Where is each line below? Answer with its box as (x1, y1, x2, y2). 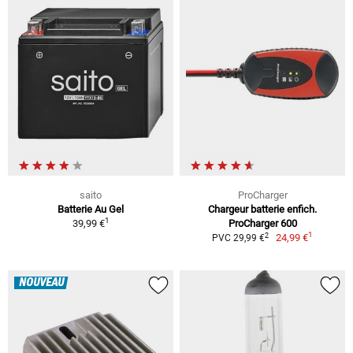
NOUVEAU (19, 277, 64, 290)
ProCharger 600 (228, 217, 297, 230)
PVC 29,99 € (211, 232, 265, 244)
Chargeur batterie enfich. (208, 203, 317, 216)
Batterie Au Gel (58, 203, 124, 216)
